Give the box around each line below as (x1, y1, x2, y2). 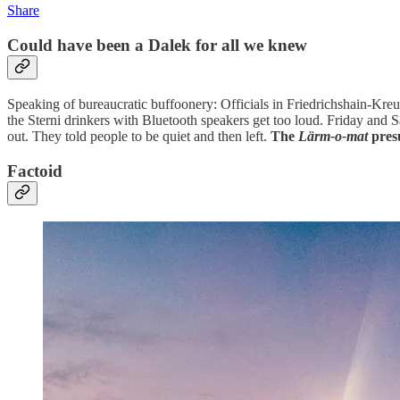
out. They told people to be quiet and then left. (7, 128, 271, 144)
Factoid (7, 161, 62, 180)
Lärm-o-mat (295, 128, 368, 144)
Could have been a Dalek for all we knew (7, 36, 307, 55)
